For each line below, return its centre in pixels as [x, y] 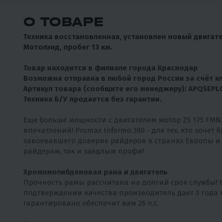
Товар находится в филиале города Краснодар [111, 68]
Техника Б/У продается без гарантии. [92, 99]
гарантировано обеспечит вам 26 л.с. [91, 203]
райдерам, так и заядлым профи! [84, 151]
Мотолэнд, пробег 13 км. [68, 47]
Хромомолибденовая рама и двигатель [95, 172]
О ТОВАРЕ [63, 22]
